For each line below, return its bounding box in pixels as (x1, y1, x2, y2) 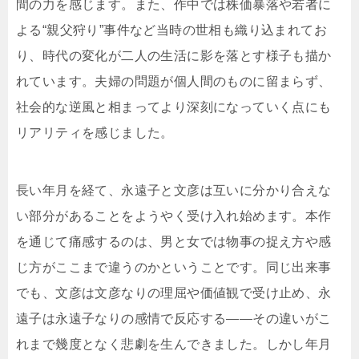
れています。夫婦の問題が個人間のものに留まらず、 (16, 75, 332, 89)
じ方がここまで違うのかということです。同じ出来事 (16, 260, 332, 275)
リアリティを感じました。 (16, 126, 174, 140)
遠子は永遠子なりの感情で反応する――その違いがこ (16, 312, 332, 326)
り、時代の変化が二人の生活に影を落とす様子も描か (16, 49, 332, 63)
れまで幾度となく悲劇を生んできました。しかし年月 (16, 337, 332, 352)
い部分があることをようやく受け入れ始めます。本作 (16, 209, 332, 224)
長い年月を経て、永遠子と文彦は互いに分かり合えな (16, 184, 332, 198)
